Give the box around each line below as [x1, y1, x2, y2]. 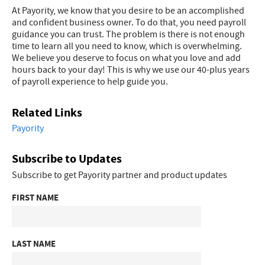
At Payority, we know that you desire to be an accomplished [12, 5, 244, 17]
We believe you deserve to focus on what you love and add [12, 52, 241, 64]
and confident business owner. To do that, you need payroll [12, 17, 246, 29]
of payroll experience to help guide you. [12, 76, 168, 88]
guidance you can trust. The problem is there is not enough [12, 28, 245, 41]
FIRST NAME [12, 192, 59, 204]
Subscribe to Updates [12, 151, 122, 167]
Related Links [12, 105, 82, 121]
